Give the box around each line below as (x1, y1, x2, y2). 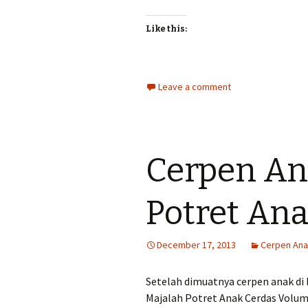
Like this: (146, 24, 187, 34)
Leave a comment (158, 80, 231, 93)
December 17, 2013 (157, 239, 236, 251)
